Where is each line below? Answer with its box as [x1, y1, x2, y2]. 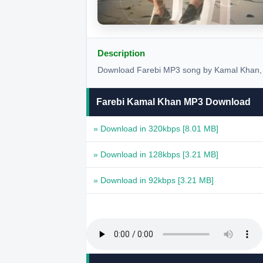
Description [97, 48, 145, 58]
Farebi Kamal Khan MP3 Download [96, 97, 251, 107]
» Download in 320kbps [93, 124, 183, 133]
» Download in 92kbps [93, 176, 178, 185]
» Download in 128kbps [93, 150, 183, 159]
